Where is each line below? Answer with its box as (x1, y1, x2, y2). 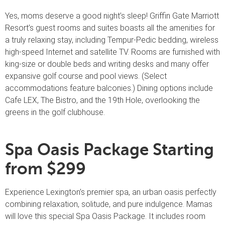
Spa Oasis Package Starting (5, 140, 214, 160)
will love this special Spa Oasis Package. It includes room (5, 211, 205, 221)
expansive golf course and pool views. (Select (5, 71, 167, 81)
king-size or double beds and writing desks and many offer (5, 59, 209, 69)
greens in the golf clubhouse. (5, 107, 105, 117)
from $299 (5, 159, 86, 179)
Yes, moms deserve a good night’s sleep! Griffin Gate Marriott (5, 11, 219, 21)
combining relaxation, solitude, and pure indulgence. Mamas (5, 199, 212, 209)
